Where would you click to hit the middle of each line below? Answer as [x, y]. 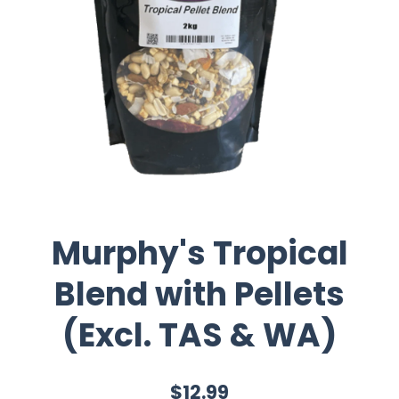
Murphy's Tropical [199, 253]
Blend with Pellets [199, 294]
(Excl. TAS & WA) [199, 335]
